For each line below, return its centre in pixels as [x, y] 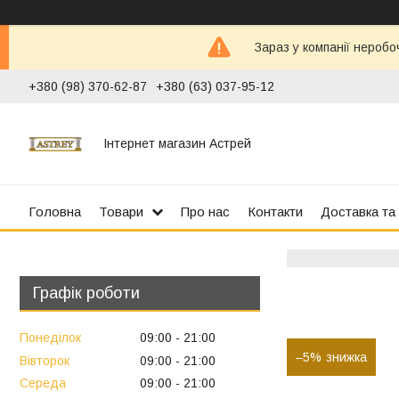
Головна [55, 212]
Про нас [205, 212]
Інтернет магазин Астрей [177, 143]
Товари [121, 212]
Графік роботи [86, 293]
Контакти [275, 212]
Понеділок [50, 337]
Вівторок [45, 360]
